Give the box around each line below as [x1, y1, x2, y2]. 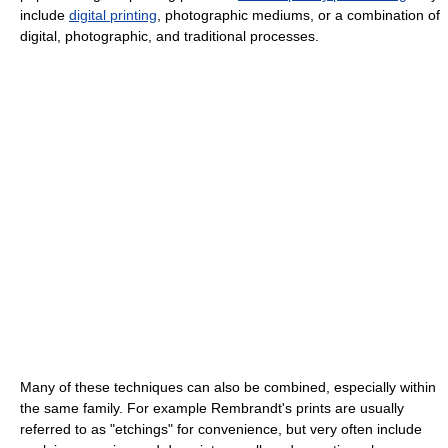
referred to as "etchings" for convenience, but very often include [20, 421, 422, 438]
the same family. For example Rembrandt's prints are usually [20, 400, 404, 417]
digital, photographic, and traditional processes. [20, 28, 319, 45]
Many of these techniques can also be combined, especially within [20, 379, 436, 396]
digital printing [69, 7, 157, 24]
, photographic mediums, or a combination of [157, 7, 440, 24]
